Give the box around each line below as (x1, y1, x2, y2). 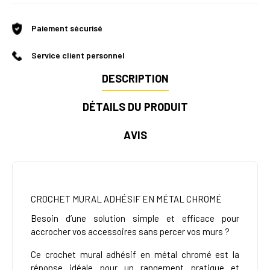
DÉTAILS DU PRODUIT (82, 100, 188, 114)
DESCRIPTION (101, 72, 169, 86)
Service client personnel (31, 50, 125, 61)
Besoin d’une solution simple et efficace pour (31, 213, 239, 224)
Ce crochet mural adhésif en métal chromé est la (31, 249, 239, 260)
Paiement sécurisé (31, 23, 102, 34)
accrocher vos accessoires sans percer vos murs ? (31, 226, 230, 237)
